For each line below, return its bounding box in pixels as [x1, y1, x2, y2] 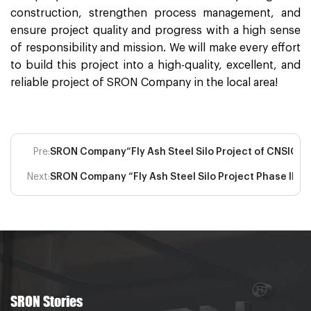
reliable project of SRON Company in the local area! [10, 76, 278, 88]
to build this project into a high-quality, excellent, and [10, 59, 301, 71]
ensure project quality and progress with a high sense [10, 24, 301, 36]
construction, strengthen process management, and [10, 7, 301, 19]
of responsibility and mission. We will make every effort [10, 42, 301, 53]
